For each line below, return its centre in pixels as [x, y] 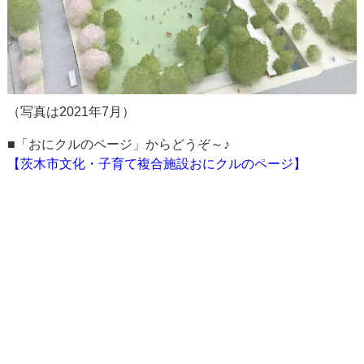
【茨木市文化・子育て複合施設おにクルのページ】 [157, 164]
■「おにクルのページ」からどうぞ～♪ [119, 145]
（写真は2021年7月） [71, 112]
